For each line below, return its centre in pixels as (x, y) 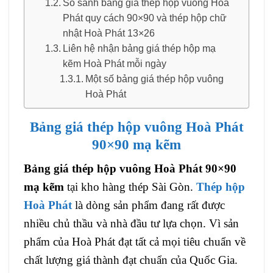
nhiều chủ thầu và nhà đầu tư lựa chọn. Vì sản (131, 223)
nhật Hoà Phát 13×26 (109, 33)
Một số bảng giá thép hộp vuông (155, 79)
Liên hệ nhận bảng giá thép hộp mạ (140, 48)
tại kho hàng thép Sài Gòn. (130, 186)
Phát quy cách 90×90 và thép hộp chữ (145, 18)
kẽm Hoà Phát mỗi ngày (115, 64)
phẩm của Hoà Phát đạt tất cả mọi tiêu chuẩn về (135, 241)
